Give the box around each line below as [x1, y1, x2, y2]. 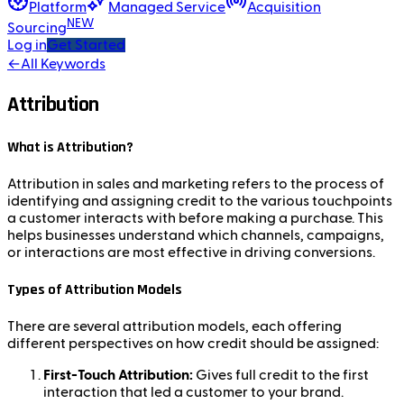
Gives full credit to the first [193, 368, 369, 383]
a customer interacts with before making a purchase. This [7, 210, 383, 225]
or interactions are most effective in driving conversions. [7, 244, 375, 260]
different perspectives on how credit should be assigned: [7, 336, 379, 352]
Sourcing [7, 21, 67, 36]
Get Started [47, 38, 125, 53]
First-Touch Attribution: [43, 368, 193, 383]
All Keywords [21, 57, 106, 72]
